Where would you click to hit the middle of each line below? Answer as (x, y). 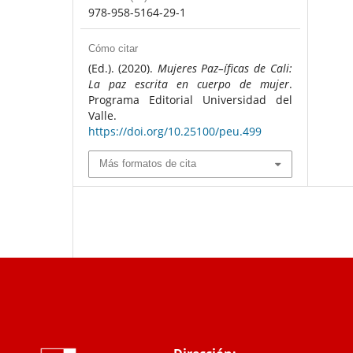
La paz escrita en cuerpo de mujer (188, 84)
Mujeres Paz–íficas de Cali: (225, 69)
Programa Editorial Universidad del (190, 100)
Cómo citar (113, 49)
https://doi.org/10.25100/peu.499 (175, 132)
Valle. (102, 116)
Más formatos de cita (147, 164)
